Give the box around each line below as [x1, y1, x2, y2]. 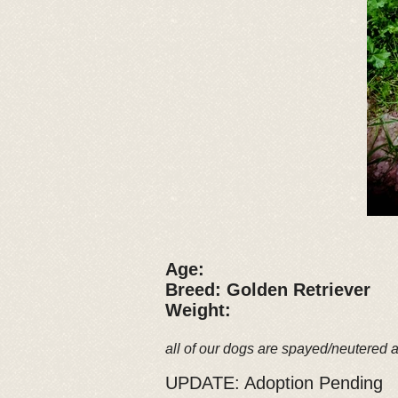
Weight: [165, 300, 242, 320]
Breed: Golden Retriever [165, 280, 376, 299]
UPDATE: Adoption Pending [165, 373, 383, 393]
